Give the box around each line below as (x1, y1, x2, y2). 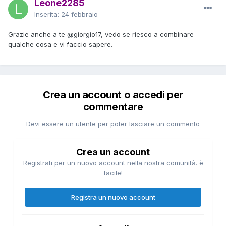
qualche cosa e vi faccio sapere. (8, 40, 115, 48)
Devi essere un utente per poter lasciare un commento (26, 119, 200, 128)
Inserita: (34, 10, 61, 18)
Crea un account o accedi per (43, 88, 183, 101)
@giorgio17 (67, 30, 101, 38)
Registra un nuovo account (71, 193, 155, 201)
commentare (83, 100, 143, 113)
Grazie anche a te (8, 30, 67, 38)
